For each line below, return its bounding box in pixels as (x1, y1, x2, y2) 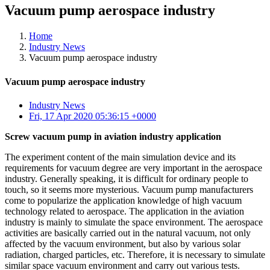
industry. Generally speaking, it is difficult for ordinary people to (5, 173, 248, 184)
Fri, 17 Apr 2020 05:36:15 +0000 (29, 110, 156, 121)
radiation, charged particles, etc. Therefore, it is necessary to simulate (5, 249, 265, 260)
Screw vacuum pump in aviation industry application (5, 131, 221, 142)
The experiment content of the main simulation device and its (5, 151, 236, 162)
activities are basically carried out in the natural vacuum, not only (5, 227, 251, 238)
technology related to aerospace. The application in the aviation (5, 206, 244, 216)
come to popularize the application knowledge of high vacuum (5, 195, 242, 206)
